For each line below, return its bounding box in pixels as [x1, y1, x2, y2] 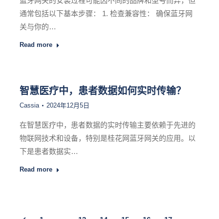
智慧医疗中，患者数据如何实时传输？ [20, 84, 186, 97]
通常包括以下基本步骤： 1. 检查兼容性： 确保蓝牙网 [20, 9, 193, 18]
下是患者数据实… [20, 147, 78, 155]
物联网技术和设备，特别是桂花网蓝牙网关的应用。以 [20, 134, 196, 142]
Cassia [20, 102, 39, 109]
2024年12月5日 [46, 102, 89, 109]
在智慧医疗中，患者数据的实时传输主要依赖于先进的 [20, 121, 196, 129]
